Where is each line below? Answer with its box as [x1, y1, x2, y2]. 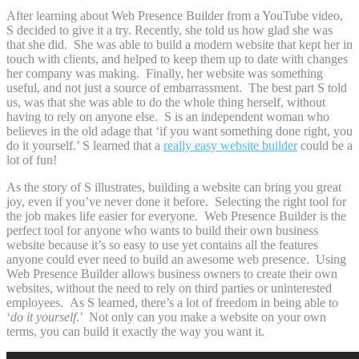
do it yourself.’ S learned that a [6, 138, 163, 152]
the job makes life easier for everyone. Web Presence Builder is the [6, 208, 346, 223]
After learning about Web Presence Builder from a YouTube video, [6, 8, 343, 22]
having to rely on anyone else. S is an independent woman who [6, 109, 329, 123]
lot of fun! [6, 152, 57, 167]
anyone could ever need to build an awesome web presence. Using [6, 252, 346, 266]
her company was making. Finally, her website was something [6, 66, 323, 80]
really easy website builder [163, 138, 297, 152]
